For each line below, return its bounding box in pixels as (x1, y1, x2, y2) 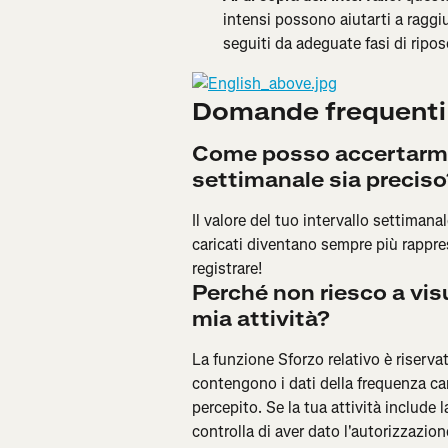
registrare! (192, 258, 262, 280)
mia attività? (192, 306, 330, 334)
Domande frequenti (192, 96, 446, 129)
